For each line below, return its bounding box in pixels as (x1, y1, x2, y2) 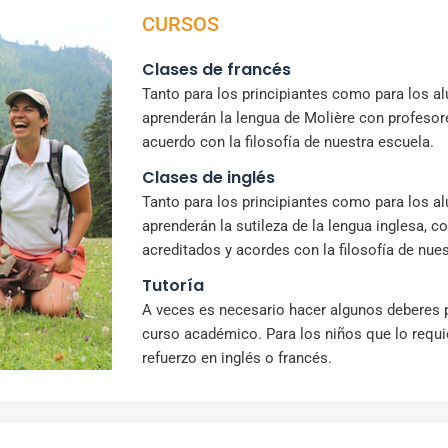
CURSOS (142, 11, 219, 36)
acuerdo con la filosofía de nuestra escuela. (142, 132, 434, 151)
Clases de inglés (142, 165, 275, 189)
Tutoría (142, 273, 204, 297)
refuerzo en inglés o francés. (142, 348, 332, 367)
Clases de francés (142, 57, 291, 81)
